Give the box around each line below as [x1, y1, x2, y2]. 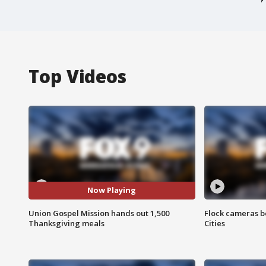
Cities [204, 217, 225, 229]
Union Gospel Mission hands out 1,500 [28, 207, 169, 218]
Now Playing [87, 185, 137, 196]
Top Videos [28, 64, 126, 88]
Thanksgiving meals [28, 217, 104, 229]
